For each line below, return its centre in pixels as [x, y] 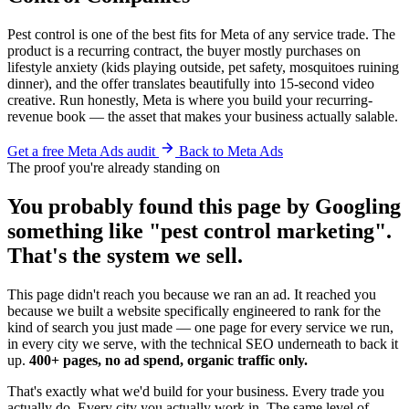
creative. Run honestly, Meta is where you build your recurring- [190, 100]
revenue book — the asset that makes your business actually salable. [203, 116]
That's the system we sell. [125, 255]
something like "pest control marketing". [199, 231]
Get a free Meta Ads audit [81, 151]
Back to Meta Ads [231, 151]
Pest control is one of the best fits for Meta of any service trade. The [201, 34]
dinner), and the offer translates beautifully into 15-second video [191, 83]
